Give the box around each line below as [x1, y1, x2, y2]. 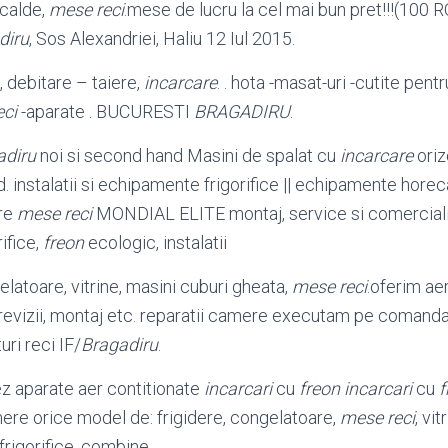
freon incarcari [299, 378, 412, 399]
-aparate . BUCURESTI [17, 101, 194, 122]
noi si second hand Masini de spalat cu [36, 145, 340, 166]
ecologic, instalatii [84, 232, 227, 253]
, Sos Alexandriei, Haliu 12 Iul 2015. [29, 28, 295, 49]
